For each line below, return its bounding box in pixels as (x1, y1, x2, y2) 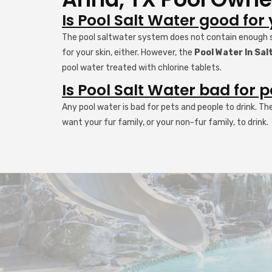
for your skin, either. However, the (62, 47, 194, 58)
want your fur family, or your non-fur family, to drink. (62, 117, 268, 127)
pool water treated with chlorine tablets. (62, 63, 222, 73)
